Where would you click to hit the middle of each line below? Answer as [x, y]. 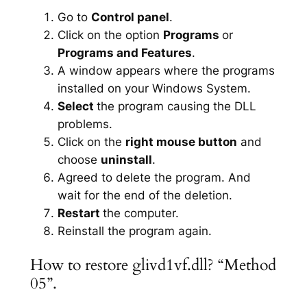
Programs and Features [124, 52]
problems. [85, 124]
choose [79, 159]
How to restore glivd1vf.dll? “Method [153, 265]
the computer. [140, 213]
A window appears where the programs [166, 70]
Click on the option [110, 35]
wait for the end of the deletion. [145, 195]
